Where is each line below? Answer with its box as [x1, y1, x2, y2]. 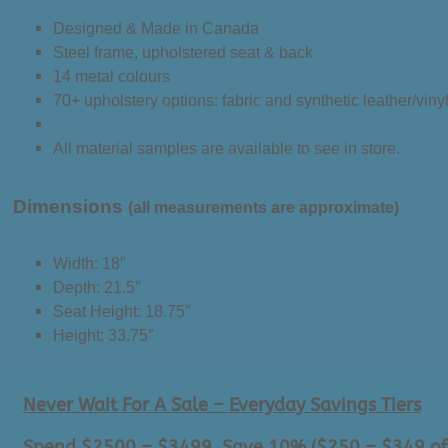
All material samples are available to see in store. [53, 139, 400, 157]
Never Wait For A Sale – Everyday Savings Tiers [23, 393, 421, 416]
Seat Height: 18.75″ [53, 302, 191, 320]
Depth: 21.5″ [53, 278, 141, 296]
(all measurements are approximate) [128, 198, 399, 216]
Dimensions [13, 195, 128, 217]
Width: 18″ [53, 254, 126, 272]
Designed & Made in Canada [53, 19, 259, 37]
